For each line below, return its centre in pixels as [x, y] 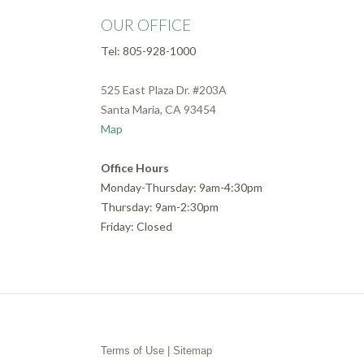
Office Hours [134, 168]
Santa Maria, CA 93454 [158, 110]
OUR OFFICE [145, 25]
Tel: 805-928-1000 [148, 51]
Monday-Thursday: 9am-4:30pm [181, 188]
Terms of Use [132, 351]
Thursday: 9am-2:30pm [159, 207]
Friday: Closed [136, 227]
